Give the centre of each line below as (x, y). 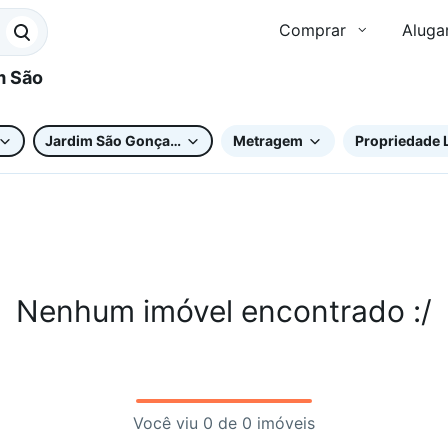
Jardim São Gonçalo (114, 140)
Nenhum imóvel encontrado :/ (224, 311)
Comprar (312, 30)
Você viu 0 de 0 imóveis (224, 423)
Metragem (268, 140)
